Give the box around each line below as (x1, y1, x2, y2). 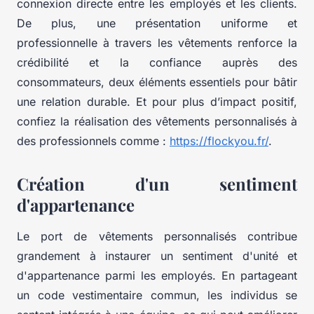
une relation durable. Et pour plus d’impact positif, (17, 95, 297, 109)
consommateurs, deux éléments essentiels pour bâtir (17, 75, 297, 90)
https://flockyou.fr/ (170, 134, 268, 149)
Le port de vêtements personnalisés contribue (17, 229, 297, 244)
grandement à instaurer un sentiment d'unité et (17, 249, 297, 264)
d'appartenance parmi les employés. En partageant (17, 268, 297, 283)
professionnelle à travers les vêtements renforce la (17, 36, 297, 50)
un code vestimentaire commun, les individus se (17, 288, 297, 303)
